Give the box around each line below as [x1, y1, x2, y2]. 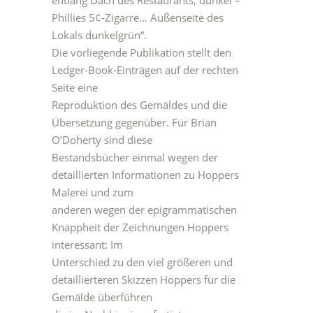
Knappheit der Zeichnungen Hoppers [52, 220, 228, 234]
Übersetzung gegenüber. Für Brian [52, 115, 217, 129]
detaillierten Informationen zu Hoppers [52, 168, 239, 182]
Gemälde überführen [52, 290, 152, 304]
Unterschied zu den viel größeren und [52, 255, 233, 269]
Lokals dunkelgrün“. [52, 28, 147, 42]
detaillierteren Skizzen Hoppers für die [52, 272, 235, 286]
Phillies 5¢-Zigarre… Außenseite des [52, 10, 224, 24]
